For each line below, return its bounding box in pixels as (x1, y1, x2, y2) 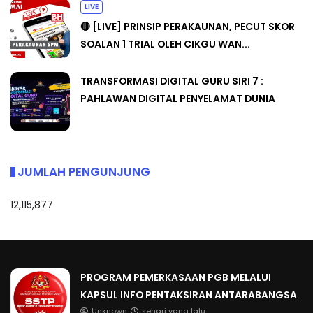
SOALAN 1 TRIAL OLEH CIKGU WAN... (80, 36, 250, 51)
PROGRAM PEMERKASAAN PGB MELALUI (80, 270, 271, 285)
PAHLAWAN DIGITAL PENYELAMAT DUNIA (80, 91, 275, 105)
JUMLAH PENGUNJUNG (17, 163, 150, 180)
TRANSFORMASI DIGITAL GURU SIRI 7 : (80, 73, 263, 88)
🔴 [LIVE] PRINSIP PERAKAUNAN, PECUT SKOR (80, 19, 295, 34)
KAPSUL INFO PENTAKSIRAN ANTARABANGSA (80, 288, 297, 303)
